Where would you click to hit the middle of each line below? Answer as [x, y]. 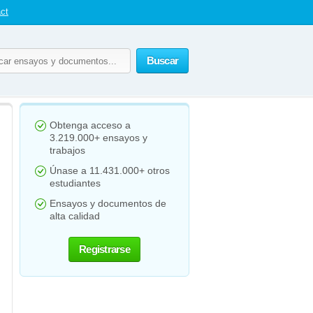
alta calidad [75, 216]
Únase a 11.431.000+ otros [110, 170]
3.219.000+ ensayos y [99, 138]
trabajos [67, 150]
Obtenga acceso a [90, 125]
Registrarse [104, 249]
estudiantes [75, 183]
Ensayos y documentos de [108, 203]
